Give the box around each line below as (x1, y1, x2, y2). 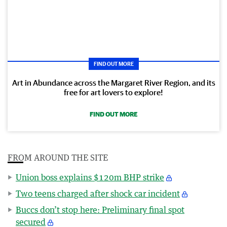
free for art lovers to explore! (64, 87, 163, 97)
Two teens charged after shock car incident (16, 188, 180, 199)
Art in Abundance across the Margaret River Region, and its (12, 78, 215, 87)
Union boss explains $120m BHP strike (16, 172, 164, 182)
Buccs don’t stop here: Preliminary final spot (16, 204, 184, 215)
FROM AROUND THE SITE (8, 152, 108, 163)
